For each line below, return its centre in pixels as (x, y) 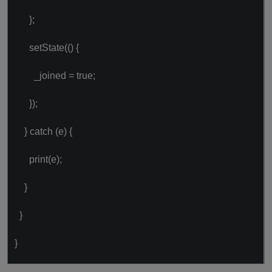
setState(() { (47, 48)
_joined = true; (55, 76)
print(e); (38, 159)
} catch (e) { (43, 131)
